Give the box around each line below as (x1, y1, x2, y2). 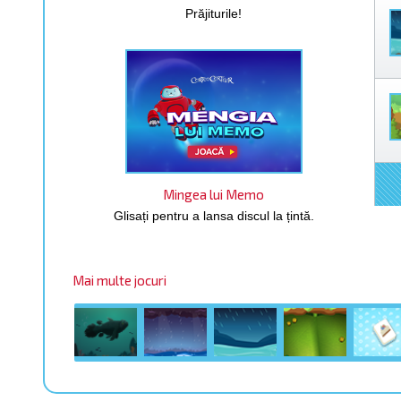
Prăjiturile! (185, 6, 243, 21)
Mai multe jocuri (72, 272, 166, 288)
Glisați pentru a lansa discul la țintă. (113, 209, 314, 223)
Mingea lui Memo (163, 186, 265, 202)
